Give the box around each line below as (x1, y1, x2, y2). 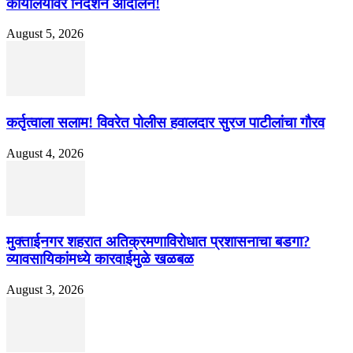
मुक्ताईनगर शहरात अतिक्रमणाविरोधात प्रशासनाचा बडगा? (6, 233, 310, 251)
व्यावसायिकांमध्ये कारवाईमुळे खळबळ (6, 251, 194, 268)
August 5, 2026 (6, 27, 84, 41)
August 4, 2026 (6, 146, 84, 160)
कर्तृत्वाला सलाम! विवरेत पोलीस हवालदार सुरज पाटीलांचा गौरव (6, 114, 325, 132)
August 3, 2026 (6, 283, 84, 297)
